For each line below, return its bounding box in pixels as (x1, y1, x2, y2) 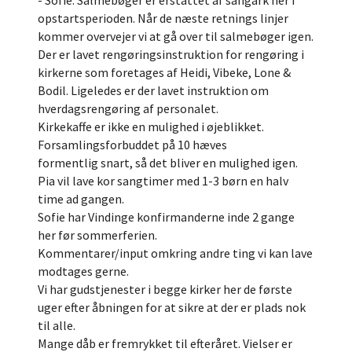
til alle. (38, 317, 75, 333)
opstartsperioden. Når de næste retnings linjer (38, 10, 288, 26)
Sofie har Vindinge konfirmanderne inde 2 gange (38, 209, 295, 225)
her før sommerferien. (38, 227, 157, 243)
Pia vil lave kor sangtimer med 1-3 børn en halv (38, 173, 288, 189)
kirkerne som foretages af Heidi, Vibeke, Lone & (38, 64, 291, 80)
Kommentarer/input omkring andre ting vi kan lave (38, 245, 313, 261)
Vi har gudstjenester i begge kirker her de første (38, 281, 292, 297)
